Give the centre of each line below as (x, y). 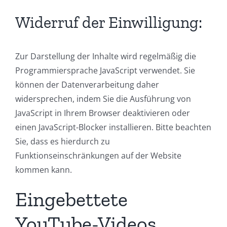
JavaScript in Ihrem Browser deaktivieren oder (103, 113)
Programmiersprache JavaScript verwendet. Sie (105, 71)
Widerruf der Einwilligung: (109, 23)
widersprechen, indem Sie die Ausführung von (103, 99)
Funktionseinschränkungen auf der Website (98, 156)
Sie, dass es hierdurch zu (63, 142)
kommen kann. (44, 170)
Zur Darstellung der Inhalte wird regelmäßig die (106, 56)
